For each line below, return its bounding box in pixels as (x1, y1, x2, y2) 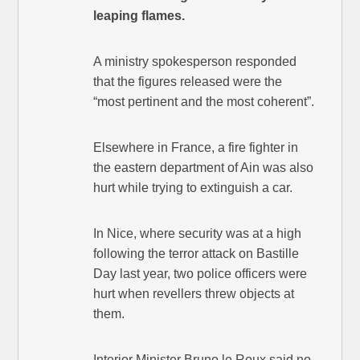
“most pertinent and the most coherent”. (93, 95, 315, 109)
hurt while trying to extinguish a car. (93, 181, 293, 195)
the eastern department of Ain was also (93, 161, 314, 175)
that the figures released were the (93, 75, 283, 89)
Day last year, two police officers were (93, 267, 308, 281)
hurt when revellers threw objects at (93, 287, 295, 301)
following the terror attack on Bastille (93, 247, 300, 261)
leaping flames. (93, 9, 186, 23)
